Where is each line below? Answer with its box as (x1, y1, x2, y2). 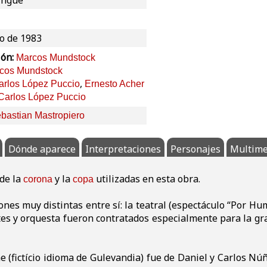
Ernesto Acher (85, 79, 144, 89)
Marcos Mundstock (16, 52, 95, 63)
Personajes (170, 142, 221, 156)
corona (23, 174, 52, 185)
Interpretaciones (85, 142, 161, 156)
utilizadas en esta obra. (94, 172, 200, 186)
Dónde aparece (8, 142, 76, 156)
